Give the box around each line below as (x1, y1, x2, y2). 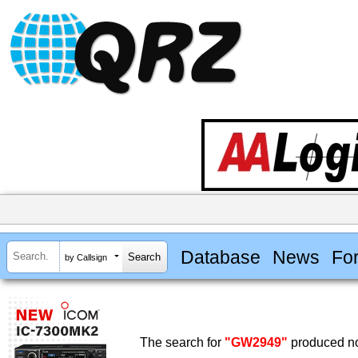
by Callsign (65, 252, 107, 262)
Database (180, 246, 261, 268)
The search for (140, 336, 225, 350)
